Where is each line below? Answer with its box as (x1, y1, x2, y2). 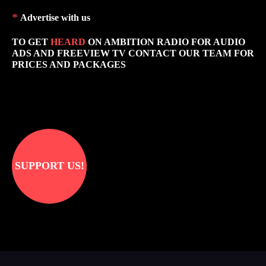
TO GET (12, 36, 50, 47)
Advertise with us (20, 12, 90, 23)
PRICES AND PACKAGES (12, 59, 126, 69)
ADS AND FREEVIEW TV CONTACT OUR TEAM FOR (12, 47, 254, 58)
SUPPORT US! (14, 160, 84, 172)
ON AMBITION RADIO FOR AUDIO (85, 36, 245, 47)
